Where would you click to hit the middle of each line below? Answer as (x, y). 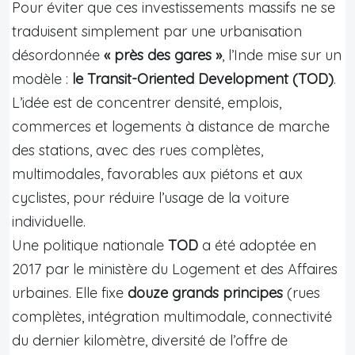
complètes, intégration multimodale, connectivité (172, 316)
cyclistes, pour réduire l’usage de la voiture (151, 197)
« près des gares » (163, 55)
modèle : (42, 78)
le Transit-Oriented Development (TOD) (203, 78)
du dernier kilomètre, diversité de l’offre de (150, 340)
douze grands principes (205, 292)
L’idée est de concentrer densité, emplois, (147, 102)
